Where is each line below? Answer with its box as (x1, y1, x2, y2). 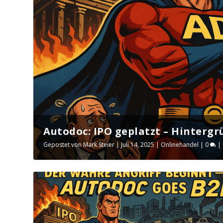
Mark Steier (83, 140, 115, 149)
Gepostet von (43, 140, 84, 149)
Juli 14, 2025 (121, 140, 155, 149)
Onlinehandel (161, 140, 199, 149)
